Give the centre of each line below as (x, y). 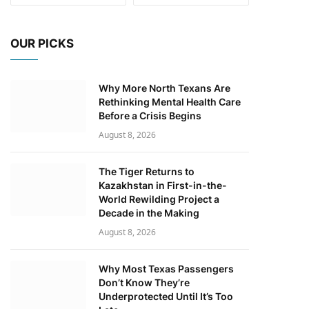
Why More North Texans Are (165, 88)
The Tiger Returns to (147, 171)
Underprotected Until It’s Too (166, 296)
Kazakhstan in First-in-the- (163, 185)
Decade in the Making (149, 212)
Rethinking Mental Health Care (170, 101)
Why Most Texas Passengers (166, 268)
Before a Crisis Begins (150, 115)
